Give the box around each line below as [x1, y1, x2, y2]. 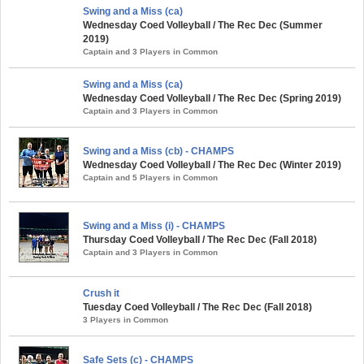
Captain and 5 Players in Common [83, 173, 218, 182]
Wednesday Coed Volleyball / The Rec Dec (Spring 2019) [83, 93, 341, 104]
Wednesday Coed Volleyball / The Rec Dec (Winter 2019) [83, 159, 341, 171]
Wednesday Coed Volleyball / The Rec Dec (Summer [83, 19, 323, 31]
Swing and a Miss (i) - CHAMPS [83, 220, 225, 232]
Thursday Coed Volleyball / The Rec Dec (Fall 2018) [83, 234, 317, 245]
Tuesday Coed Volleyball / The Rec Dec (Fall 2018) [83, 301, 312, 313]
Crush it [83, 288, 119, 299]
